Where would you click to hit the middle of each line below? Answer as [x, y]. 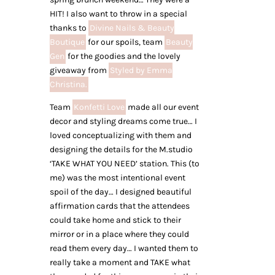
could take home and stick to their [115, 220]
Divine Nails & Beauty [132, 28]
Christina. [68, 84]
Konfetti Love [99, 107]
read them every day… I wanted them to [124, 248]
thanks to [69, 28]
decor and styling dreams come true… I [123, 121]
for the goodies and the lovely [123, 56]
